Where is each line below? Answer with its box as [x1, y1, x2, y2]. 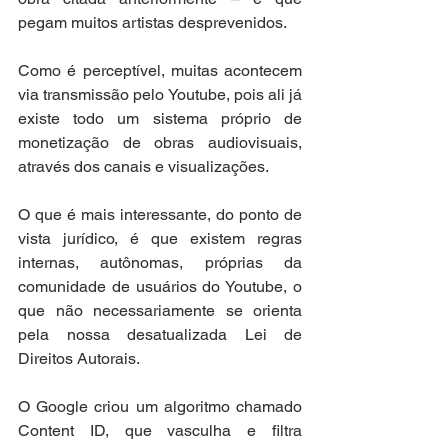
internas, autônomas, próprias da [18, 253, 302, 273]
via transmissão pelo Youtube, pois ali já [18, 85, 302, 105]
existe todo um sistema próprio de [18, 109, 302, 129]
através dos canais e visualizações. [18, 157, 272, 177]
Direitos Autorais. [18, 349, 140, 369]
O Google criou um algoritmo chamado [18, 397, 302, 417]
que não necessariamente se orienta [18, 301, 302, 321]
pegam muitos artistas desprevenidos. [18, 13, 287, 33]
